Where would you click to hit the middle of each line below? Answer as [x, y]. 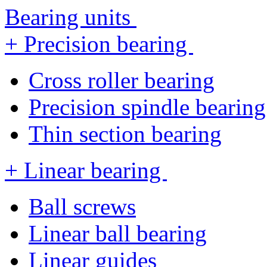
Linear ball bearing [118, 233]
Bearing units [71, 17]
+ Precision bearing [99, 44]
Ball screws [82, 207]
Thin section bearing [125, 134]
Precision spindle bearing [147, 107]
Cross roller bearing [122, 80]
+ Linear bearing [86, 170]
